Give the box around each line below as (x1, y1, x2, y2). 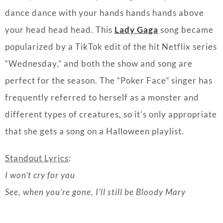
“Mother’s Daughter (5, 143, 103, 156)
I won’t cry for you (5, 92, 75, 103)
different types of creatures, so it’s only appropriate (5, 31, 217, 42)
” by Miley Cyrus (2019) (103, 143, 218, 156)
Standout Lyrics (5, 75, 69, 86)
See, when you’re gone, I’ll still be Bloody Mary (5, 109, 186, 119)
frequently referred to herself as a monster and (5, 14, 199, 25)
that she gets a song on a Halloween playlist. (5, 48, 186, 59)
